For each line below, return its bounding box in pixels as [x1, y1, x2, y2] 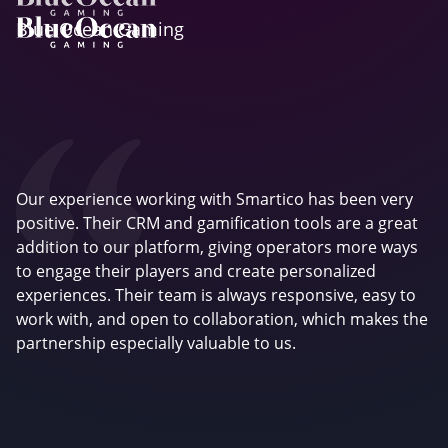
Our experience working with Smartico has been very [16, 188, 413, 210]
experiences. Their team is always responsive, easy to [16, 284, 416, 306]
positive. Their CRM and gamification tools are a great [16, 212, 418, 234]
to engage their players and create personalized [16, 260, 376, 282]
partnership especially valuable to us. [16, 332, 296, 354]
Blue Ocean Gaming [16, 17, 184, 41]
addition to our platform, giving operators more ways [16, 236, 418, 258]
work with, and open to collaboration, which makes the [16, 308, 428, 330]
